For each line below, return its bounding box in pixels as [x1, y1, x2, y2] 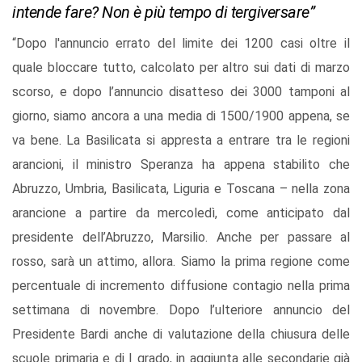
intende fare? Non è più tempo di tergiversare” [12, 2, 314, 23]
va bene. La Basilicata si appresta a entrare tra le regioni [12, 133, 350, 149]
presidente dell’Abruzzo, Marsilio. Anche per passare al [12, 229, 350, 246]
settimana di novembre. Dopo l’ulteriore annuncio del [12, 302, 350, 318]
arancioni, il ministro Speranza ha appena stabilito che [12, 157, 350, 173]
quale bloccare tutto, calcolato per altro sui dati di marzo [12, 60, 350, 76]
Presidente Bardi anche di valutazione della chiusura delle [12, 326, 350, 343]
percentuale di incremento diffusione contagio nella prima [12, 278, 350, 294]
